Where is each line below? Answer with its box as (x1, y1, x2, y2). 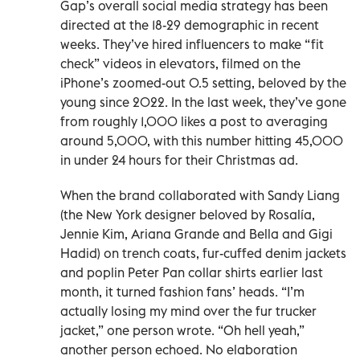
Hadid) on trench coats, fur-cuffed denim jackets (60, 244, 346, 261)
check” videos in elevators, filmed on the (60, 55, 301, 72)
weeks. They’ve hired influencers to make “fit (60, 35, 324, 52)
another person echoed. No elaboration (60, 341, 297, 358)
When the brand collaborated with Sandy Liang (60, 186, 340, 203)
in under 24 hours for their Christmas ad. (60, 151, 298, 168)
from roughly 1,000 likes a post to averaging (60, 112, 328, 129)
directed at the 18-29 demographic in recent (60, 16, 319, 33)
